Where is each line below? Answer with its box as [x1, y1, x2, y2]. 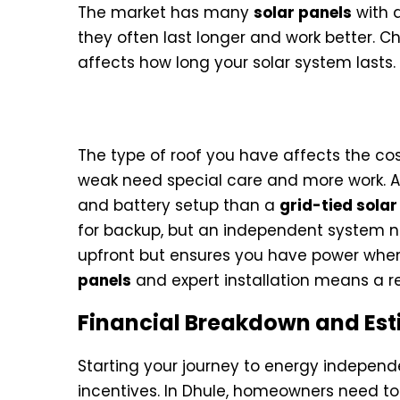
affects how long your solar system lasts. [78, 52, 396, 74]
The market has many [78, 2, 254, 24]
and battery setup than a [78, 195, 279, 217]
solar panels [254, 2, 352, 24]
